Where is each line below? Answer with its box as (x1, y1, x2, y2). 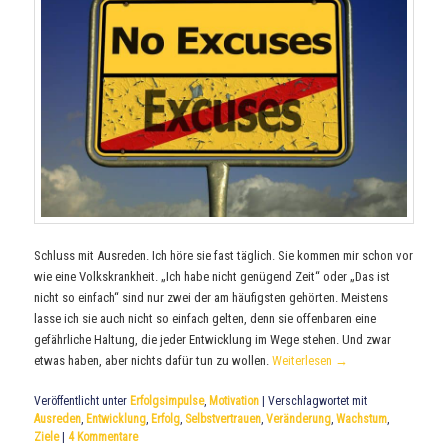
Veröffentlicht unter (34, 394, 128, 409)
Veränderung (266, 412, 332, 427)
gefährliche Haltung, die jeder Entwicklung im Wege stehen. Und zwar (34, 332, 392, 348)
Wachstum (336, 412, 388, 427)
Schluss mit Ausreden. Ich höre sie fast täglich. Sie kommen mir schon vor (34, 248, 414, 264)
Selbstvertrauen (185, 412, 262, 427)
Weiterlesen (272, 353, 336, 369)
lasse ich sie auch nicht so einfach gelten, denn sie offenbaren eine (34, 311, 377, 327)
